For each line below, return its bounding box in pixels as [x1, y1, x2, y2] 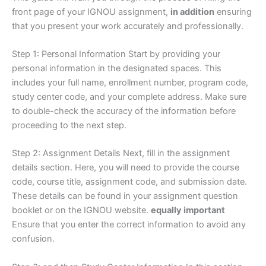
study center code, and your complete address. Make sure [12, 91, 246, 103]
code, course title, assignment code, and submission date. [12, 176, 247, 188]
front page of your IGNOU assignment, [12, 6, 170, 17]
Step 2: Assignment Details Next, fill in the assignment [12, 148, 230, 159]
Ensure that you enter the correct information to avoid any [12, 219, 246, 230]
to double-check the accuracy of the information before [12, 106, 236, 117]
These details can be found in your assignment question [12, 191, 238, 202]
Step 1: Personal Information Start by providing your [12, 49, 220, 60]
